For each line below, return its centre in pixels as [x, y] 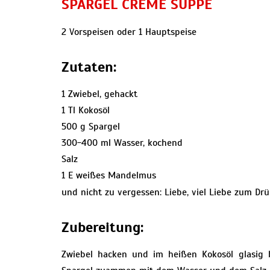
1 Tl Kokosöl [86, 111]
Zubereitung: [102, 228]
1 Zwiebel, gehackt [99, 94]
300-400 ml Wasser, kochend [122, 143]
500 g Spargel [91, 127]
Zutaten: [89, 67]
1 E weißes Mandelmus [109, 176]
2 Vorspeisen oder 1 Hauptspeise [129, 32]
